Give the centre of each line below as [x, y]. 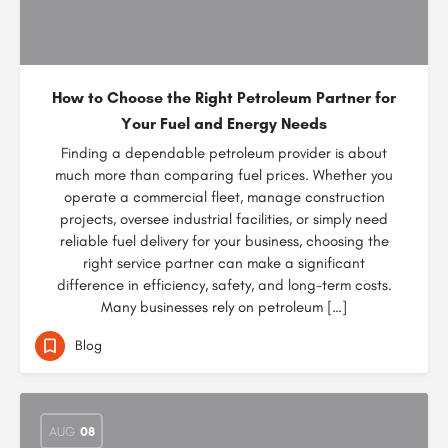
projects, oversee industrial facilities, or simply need [224, 219]
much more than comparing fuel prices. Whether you [224, 175]
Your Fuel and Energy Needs [224, 123]
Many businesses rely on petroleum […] [224, 307]
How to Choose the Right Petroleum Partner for [224, 97]
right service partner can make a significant [224, 263]
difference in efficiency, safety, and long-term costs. [224, 285]
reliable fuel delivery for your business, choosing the [224, 241]
